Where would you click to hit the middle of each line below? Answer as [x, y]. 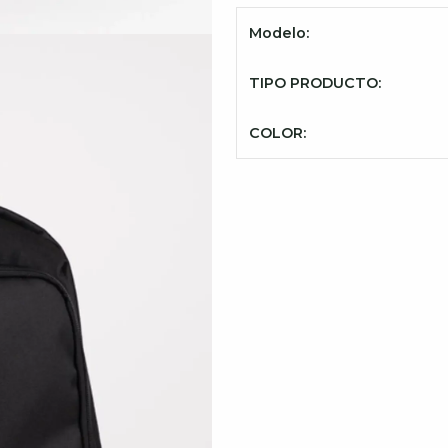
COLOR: [277, 133]
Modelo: [279, 33]
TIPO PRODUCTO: [315, 83]
